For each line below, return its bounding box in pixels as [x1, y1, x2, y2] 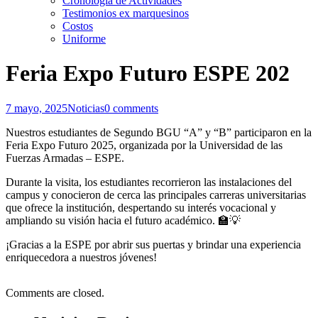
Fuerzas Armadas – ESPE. [6, 151, 124, 164]
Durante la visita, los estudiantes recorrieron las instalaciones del [6, 175, 292, 188]
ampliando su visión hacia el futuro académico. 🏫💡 [6, 214, 241, 226]
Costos [62, 19, 93, 32]
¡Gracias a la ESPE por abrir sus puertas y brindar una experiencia [6, 238, 301, 251]
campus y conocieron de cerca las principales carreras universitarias [6, 188, 306, 201]
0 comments [104, 102, 158, 114]
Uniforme [62, 32, 106, 45]
